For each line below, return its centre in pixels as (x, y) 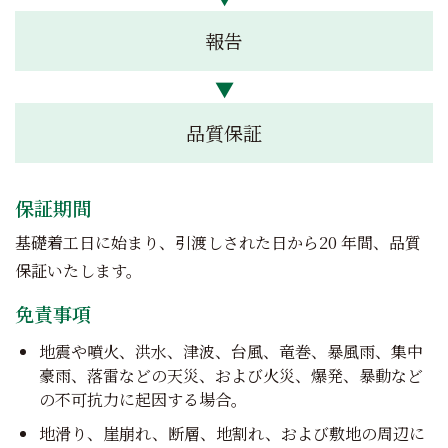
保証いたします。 (78, 271)
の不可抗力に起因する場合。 (143, 399)
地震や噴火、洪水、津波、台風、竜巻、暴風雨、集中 (231, 351)
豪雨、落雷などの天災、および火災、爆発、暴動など (231, 375)
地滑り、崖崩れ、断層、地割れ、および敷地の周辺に (232, 433)
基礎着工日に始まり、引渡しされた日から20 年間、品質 (218, 243)
